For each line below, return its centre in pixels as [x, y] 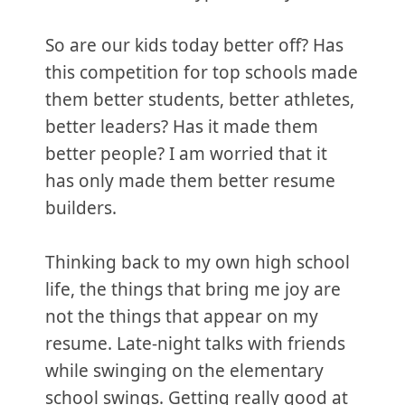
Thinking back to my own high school [198, 262]
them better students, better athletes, [200, 99]
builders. [83, 208]
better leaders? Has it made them [182, 127]
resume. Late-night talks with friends [195, 344]
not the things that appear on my [182, 316]
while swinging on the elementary [184, 371]
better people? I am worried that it [186, 154]
